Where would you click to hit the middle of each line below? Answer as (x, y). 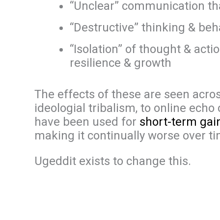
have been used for (87, 122)
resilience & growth (121, 63)
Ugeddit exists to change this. (113, 161)
